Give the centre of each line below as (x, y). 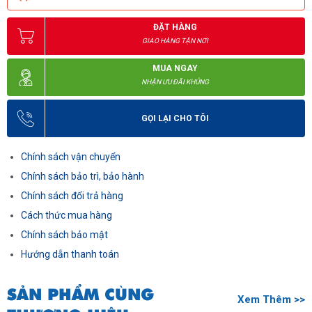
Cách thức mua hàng (67, 216)
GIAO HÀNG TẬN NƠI (175, 41)
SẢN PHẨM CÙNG (80, 295)
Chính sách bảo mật (64, 235)
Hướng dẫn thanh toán (70, 255)
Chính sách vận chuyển (71, 157)
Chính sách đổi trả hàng (72, 196)
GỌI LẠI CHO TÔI (175, 119)
